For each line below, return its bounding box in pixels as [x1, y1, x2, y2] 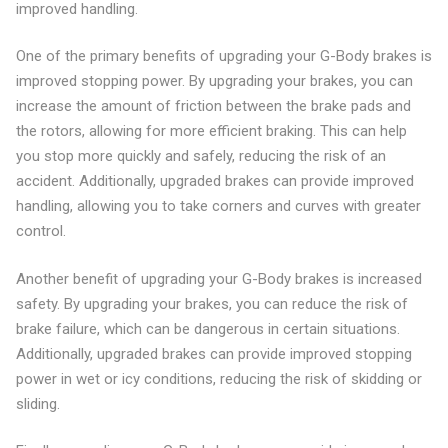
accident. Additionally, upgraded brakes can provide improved [15, 172, 414, 190]
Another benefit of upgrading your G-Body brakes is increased [15, 269, 422, 288]
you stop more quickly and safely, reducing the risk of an [15, 147, 386, 165]
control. [15, 222, 66, 240]
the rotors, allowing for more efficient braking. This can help [15, 122, 407, 140]
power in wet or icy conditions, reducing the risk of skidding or [15, 369, 422, 388]
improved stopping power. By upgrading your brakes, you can [15, 72, 413, 90]
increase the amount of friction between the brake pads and [15, 97, 411, 115]
